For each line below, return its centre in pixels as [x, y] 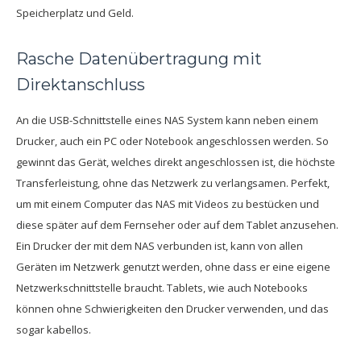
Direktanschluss [81, 85]
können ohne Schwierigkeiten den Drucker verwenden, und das [172, 309]
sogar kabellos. [54, 330]
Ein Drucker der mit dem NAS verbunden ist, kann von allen [160, 246]
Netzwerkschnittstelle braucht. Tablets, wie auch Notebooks [162, 288]
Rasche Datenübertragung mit [139, 59]
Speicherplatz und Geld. [75, 13]
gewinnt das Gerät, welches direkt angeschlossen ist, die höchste [176, 162]
